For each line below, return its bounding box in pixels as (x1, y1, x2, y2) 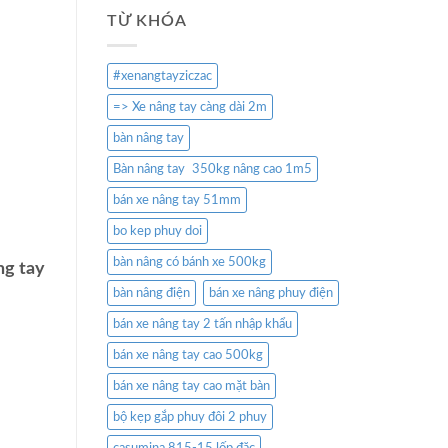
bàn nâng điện (113, 287, 190, 300)
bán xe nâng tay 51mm (113, 194, 241, 207)
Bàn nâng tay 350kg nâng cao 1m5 (113, 163, 312, 176)
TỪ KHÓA (107, 12, 187, 29)
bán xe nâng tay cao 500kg (113, 349, 263, 362)
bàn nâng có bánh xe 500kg (113, 256, 266, 269)
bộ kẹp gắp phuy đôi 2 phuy (113, 411, 267, 424)
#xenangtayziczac (113, 70, 212, 83)
